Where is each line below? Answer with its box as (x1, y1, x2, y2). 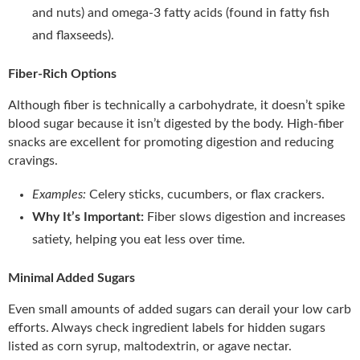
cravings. (8, 153, 58, 167)
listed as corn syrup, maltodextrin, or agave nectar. (8, 339, 292, 353)
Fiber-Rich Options (8, 67, 117, 80)
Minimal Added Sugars (8, 271, 135, 284)
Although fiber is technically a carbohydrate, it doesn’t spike (8, 98, 345, 112)
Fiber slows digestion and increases (147, 210, 346, 223)
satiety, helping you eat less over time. (32, 232, 245, 246)
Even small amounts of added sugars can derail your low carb (8, 302, 351, 316)
